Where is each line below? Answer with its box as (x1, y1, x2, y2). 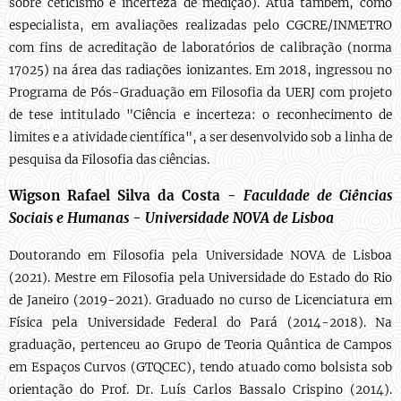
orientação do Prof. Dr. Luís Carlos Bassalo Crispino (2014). (9, 382, 392, 397)
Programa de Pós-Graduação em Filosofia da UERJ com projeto (9, 85, 392, 100)
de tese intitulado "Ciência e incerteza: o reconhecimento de (9, 107, 392, 123)
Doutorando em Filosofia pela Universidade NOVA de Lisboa (9, 248, 392, 263)
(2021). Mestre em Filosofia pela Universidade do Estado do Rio (9, 270, 392, 286)
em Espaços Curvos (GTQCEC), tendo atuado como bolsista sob (9, 360, 392, 375)
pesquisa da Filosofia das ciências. (9, 152, 209, 167)
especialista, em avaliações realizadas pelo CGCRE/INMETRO (9, 18, 392, 33)
